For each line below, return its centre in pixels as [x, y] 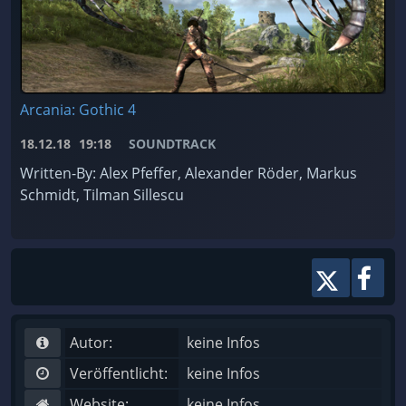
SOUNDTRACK [172, 144]
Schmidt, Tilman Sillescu [102, 195]
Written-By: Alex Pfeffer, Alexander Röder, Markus [188, 173]
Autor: [91, 343]
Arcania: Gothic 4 [78, 110]
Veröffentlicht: [119, 373]
